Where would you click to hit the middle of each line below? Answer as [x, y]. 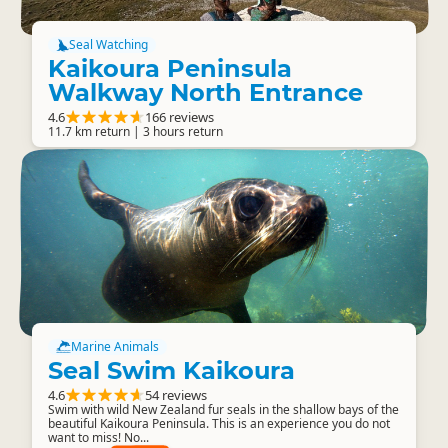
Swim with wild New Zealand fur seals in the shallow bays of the [223, 409]
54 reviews [176, 395]
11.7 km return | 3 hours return [135, 131]
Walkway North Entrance [205, 92]
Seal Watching [108, 44]
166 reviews [179, 117]
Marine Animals [115, 346]
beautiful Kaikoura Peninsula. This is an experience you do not [219, 423]
